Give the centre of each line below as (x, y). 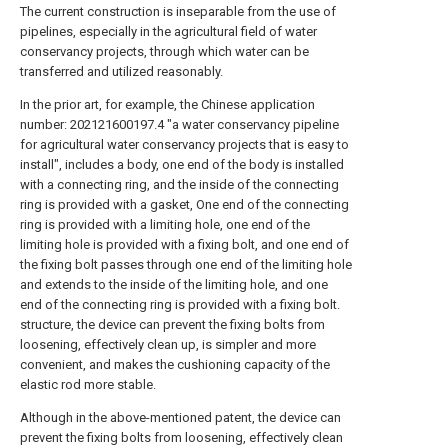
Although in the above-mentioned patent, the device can (180, 417)
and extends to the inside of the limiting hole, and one (174, 284)
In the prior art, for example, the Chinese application (167, 104)
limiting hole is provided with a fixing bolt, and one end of (184, 244)
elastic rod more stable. (88, 384)
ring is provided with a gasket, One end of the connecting (184, 204)
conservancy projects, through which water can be (164, 51)
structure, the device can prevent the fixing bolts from (172, 324)
